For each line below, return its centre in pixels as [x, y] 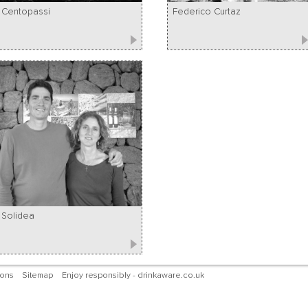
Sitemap [38, 275]
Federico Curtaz [207, 11]
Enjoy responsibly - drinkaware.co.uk [133, 275]
